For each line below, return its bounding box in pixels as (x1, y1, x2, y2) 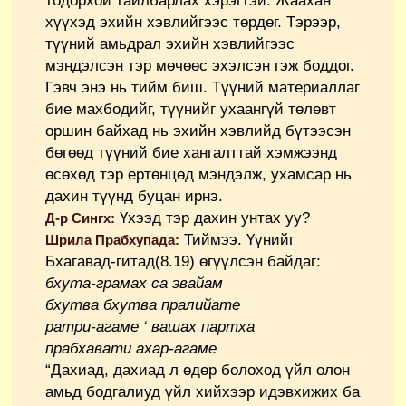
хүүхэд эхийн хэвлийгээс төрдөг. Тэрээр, (45, 14, 341, 32)
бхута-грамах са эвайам (45, 275, 223, 293)
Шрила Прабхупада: (45, 232, 179, 248)
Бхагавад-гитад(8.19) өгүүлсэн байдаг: (45, 253, 321, 271)
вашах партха (147, 318, 255, 336)
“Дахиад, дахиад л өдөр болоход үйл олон (45, 362, 350, 380)
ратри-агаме (45, 318, 143, 336)
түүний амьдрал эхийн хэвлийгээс (45, 35, 295, 53)
